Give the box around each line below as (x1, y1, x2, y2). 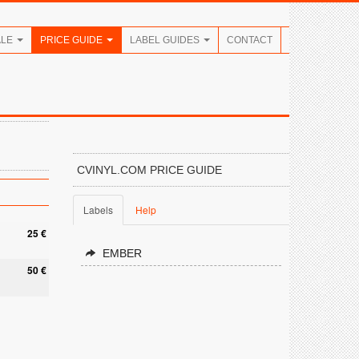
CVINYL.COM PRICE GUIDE (77, 163, 222, 176)
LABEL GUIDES (130, 34, 202, 46)
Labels (83, 203, 113, 216)
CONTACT (227, 34, 272, 46)
